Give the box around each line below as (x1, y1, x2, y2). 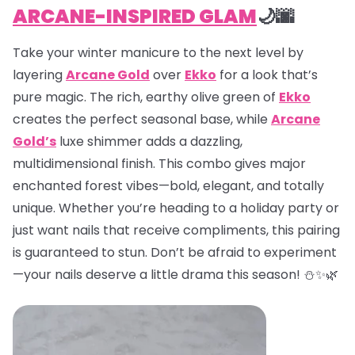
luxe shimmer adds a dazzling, (59, 132, 242, 151)
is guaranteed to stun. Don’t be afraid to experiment (13, 242, 337, 261)
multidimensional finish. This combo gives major (13, 154, 306, 173)
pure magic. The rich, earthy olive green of (13, 87, 279, 106)
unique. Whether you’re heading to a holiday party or (13, 198, 339, 217)
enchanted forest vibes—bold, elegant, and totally (13, 176, 324, 195)
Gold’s (13, 132, 56, 151)
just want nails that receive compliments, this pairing (13, 220, 340, 239)
